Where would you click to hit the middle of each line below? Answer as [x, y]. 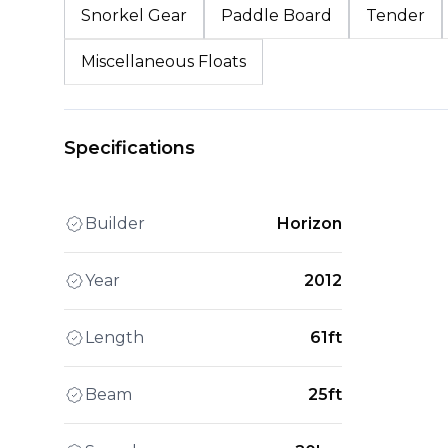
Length [114, 337]
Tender [395, 15]
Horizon [310, 223]
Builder [115, 223]
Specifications [129, 147]
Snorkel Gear [134, 15]
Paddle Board [276, 15]
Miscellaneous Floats [163, 61]
